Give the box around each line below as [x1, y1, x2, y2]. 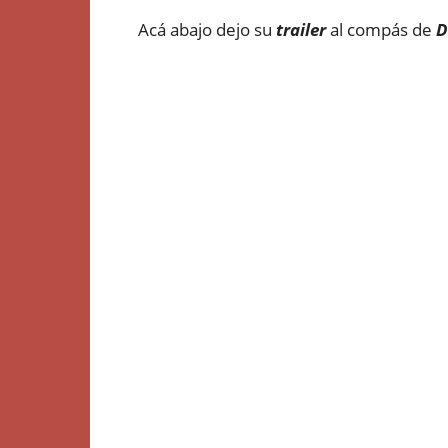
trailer [272, 18, 326, 41]
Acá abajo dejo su [138, 18, 272, 41]
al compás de [326, 18, 436, 41]
